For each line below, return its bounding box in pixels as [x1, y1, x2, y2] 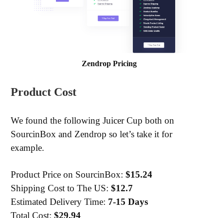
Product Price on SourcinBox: [11, 169, 126, 180]
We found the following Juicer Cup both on [11, 115, 175, 126]
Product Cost [11, 85, 77, 98]
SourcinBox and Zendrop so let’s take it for [11, 128, 173, 139]
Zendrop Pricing [81, 59, 137, 68]
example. [11, 142, 45, 153]
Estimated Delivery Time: [11, 196, 109, 207]
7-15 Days [108, 196, 148, 207]
